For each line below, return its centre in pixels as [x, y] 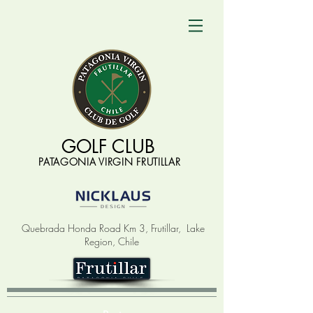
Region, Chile [112, 241]
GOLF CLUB [108, 147]
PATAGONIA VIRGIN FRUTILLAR [110, 162]
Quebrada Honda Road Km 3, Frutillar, [101, 228]
